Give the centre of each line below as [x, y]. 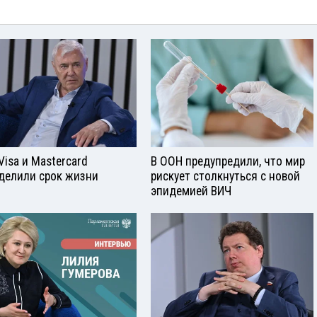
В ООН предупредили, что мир [228, 161]
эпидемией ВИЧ [191, 191]
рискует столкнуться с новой [225, 176]
